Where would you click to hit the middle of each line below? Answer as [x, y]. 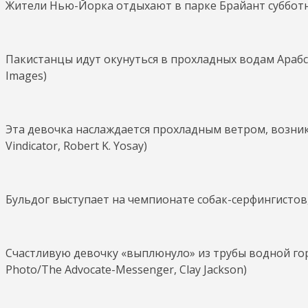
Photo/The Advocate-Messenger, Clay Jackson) [128, 269]
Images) [26, 75]
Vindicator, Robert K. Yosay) [76, 145]
